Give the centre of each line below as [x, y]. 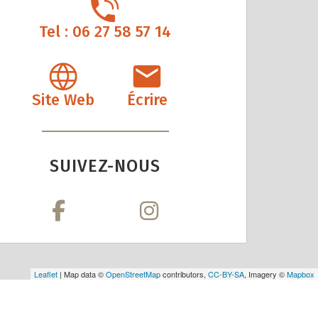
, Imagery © [265, 274]
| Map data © [82, 274]
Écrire [147, 99]
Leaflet [46, 274]
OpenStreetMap [133, 274]
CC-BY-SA [226, 274]
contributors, [184, 274]
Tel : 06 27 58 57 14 [105, 31]
